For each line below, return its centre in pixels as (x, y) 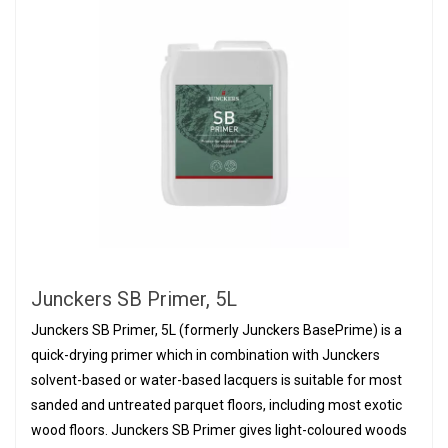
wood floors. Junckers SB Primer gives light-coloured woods (219, 430)
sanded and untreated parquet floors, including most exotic (216, 405)
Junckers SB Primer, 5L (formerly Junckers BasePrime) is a (216, 330)
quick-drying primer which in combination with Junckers (205, 355)
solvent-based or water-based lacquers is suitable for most (216, 380)
